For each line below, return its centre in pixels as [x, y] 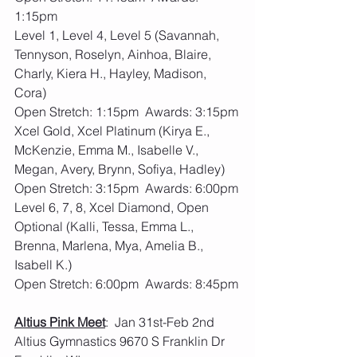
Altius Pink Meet [60, 322]
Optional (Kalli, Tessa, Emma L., [106, 226]
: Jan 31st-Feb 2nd [163, 322]
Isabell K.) [43, 265]
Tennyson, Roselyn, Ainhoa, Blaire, [114, 54]
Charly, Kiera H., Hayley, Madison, [112, 73]
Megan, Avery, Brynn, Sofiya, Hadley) [120, 169]
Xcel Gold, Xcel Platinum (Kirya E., [114, 131]
